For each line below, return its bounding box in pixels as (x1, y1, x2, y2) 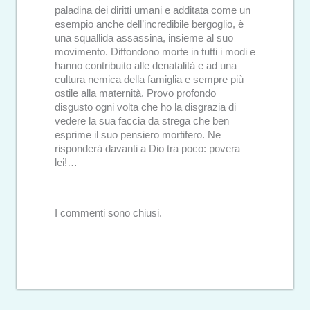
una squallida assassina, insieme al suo (55, 33, 233, 44)
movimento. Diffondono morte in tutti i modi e (55, 46, 255, 58)
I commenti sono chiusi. (55, 207, 162, 219)
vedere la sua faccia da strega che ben (55, 116, 229, 127)
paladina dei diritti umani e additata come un (55, 5, 250, 17)
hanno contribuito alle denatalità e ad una (55, 60, 237, 72)
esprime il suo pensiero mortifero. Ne (55, 129, 221, 141)
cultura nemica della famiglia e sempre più (55, 74, 244, 86)
